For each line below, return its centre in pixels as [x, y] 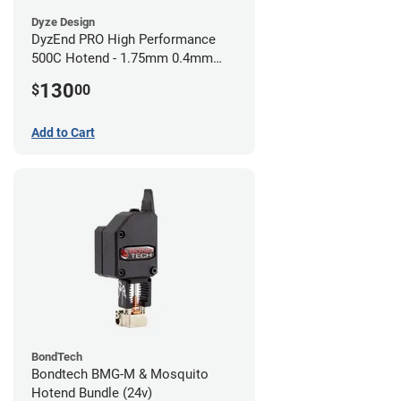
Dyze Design [63, 22]
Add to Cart [63, 133]
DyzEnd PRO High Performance [124, 40]
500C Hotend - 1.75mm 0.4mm [122, 59]
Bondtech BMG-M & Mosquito [120, 375]
